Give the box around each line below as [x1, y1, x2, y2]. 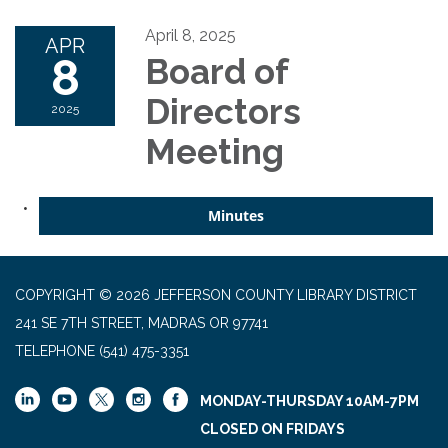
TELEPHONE [15, 343, 95, 359]
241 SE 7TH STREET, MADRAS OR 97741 [15, 315, 268, 331]
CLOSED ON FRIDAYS [200, 421, 345, 437]
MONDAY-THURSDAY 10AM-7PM [200, 393, 419, 409]
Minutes [208, 206, 264, 225]
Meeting [145, 131, 284, 172]
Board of [145, 51, 288, 92]
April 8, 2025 [145, 26, 236, 45]
